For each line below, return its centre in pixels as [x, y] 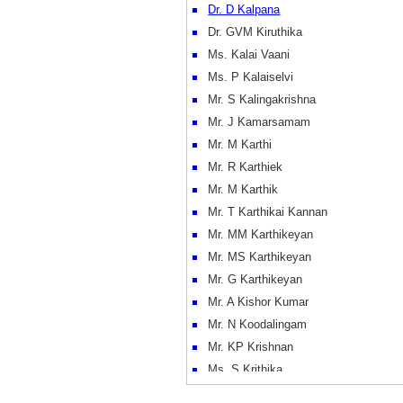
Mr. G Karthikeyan [250, 280]
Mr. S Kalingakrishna [257, 100]
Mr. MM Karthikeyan [255, 235]
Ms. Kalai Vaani [244, 55]
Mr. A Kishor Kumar [253, 302]
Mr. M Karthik [238, 190]
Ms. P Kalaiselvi [246, 77]
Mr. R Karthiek [240, 167]
